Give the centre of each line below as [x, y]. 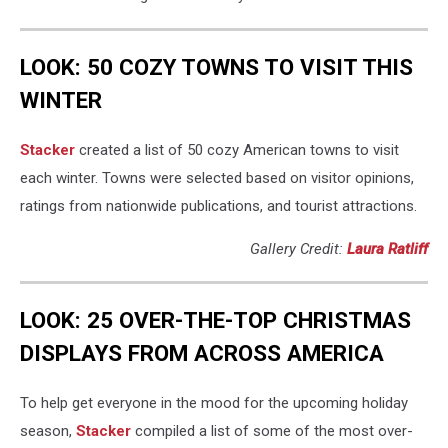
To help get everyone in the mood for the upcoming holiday [214, 402]
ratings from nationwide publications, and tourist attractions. [218, 205]
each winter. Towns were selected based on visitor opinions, [217, 177]
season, [46, 430]
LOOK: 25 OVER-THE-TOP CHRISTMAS [215, 320]
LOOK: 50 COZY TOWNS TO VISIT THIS [216, 66]
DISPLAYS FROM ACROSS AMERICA [202, 353]
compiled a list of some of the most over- [272, 430]
